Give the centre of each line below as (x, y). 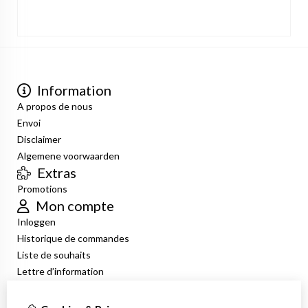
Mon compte (74, 205)
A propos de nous (55, 106)
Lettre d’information (60, 271)
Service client (78, 288)
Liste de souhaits (54, 254)
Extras (55, 172)
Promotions (42, 188)
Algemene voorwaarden (68, 155)
